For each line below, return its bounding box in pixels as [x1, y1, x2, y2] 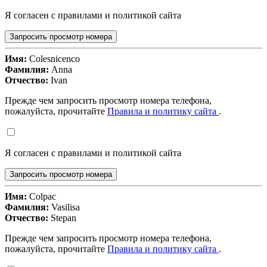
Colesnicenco [27, 54, 80, 64]
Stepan [48, 213, 76, 223]
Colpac [27, 191, 56, 202]
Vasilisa [49, 202, 80, 213]
